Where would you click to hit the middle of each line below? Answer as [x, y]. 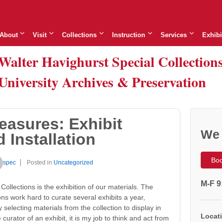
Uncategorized [73, 162]
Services [174, 35]
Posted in [40, 162]
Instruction [129, 35]
